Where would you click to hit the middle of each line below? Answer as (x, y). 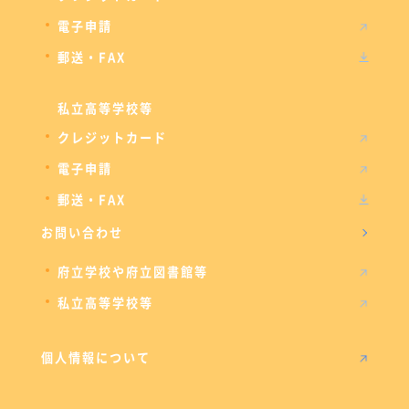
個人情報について (95, 357)
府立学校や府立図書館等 (132, 272)
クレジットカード (112, 137)
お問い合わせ (82, 232)
